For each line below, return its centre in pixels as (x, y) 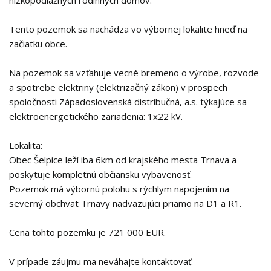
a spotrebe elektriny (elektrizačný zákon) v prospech (118, 87)
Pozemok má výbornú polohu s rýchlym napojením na (119, 189)
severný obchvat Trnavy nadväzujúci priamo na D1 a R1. (125, 203)
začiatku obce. (38, 44)
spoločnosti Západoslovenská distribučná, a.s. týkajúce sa (128, 102)
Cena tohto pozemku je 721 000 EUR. (87, 232)
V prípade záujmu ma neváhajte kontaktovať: (101, 261)
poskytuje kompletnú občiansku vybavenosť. (100, 174)
